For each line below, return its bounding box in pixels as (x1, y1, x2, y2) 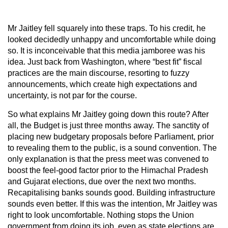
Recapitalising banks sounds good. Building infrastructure (8, 188, 215, 197)
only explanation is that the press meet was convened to (8, 154, 209, 163)
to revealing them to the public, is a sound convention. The (8, 143, 217, 152)
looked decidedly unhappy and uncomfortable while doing (8, 35, 216, 44)
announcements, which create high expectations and (8, 79, 197, 89)
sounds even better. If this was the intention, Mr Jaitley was (8, 199, 217, 208)
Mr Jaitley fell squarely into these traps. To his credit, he (8, 23, 206, 33)
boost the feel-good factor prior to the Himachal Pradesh (8, 165, 208, 175)
